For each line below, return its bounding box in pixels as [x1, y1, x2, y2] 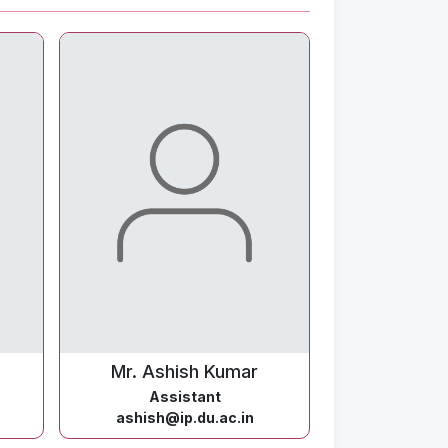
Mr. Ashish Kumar [111, 361, 258, 382]
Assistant [148, 388, 221, 405]
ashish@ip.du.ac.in [115, 409, 254, 426]
